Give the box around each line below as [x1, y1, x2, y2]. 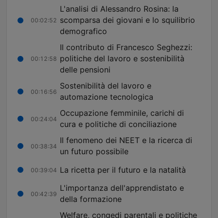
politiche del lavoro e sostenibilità [60, 54, 184, 64]
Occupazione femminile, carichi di [60, 108, 184, 118]
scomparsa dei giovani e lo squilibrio [60, 15, 195, 25]
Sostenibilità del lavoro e [60, 81, 151, 91]
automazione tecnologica [60, 92, 153, 102]
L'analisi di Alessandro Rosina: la [60, 4, 179, 14]
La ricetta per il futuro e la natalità [60, 164, 186, 175]
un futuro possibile [60, 146, 128, 157]
